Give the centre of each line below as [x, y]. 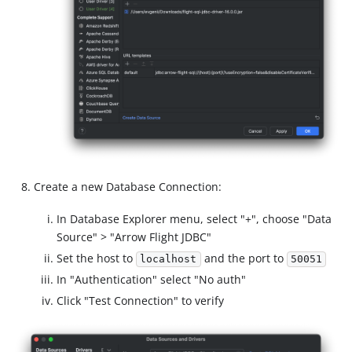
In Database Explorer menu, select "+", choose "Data [194, 219]
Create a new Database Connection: [128, 187]
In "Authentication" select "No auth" [151, 279]
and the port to [244, 258]
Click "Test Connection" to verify [140, 300]
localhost [169, 259]
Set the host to [96, 258]
